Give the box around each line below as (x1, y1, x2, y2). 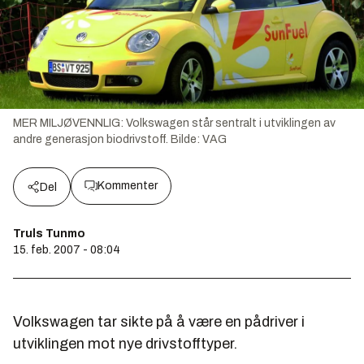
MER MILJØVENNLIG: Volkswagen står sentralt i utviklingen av (13, 116, 336, 129)
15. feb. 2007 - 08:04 (13, 243, 120, 256)
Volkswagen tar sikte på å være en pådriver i (13, 313, 305, 330)
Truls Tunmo (13, 227, 85, 240)
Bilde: (171, 132, 202, 145)
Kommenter (97, 179, 158, 192)
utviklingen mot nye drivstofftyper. (13, 335, 237, 352)
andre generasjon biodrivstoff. (13, 132, 168, 145)
